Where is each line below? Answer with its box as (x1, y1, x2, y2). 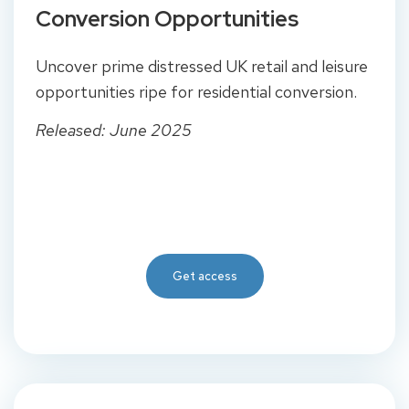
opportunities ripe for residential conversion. (36, 80, 361, 102)
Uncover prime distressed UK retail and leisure (36, 55, 368, 77)
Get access (172, 267, 237, 284)
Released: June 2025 (36, 120, 192, 142)
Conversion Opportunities (36, 4, 299, 33)
